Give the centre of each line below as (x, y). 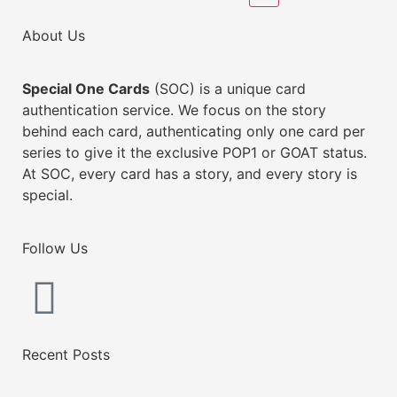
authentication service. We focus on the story (174, 110)
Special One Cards (86, 89)
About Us (54, 36)
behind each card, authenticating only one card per (194, 132)
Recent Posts (66, 355)
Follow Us (55, 249)
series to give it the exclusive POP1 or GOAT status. (195, 153)
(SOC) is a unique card (228, 89)
